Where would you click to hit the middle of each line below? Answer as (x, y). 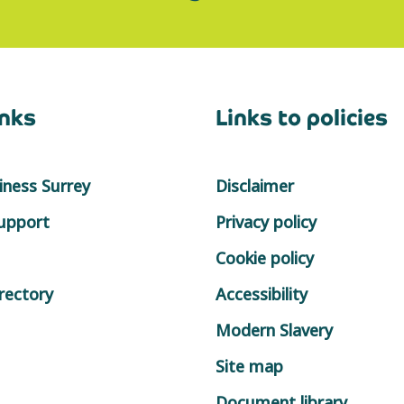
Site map (249, 366)
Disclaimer (255, 185)
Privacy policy (266, 221)
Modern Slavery (274, 330)
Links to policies (302, 117)
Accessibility (262, 294)
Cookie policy (265, 257)
